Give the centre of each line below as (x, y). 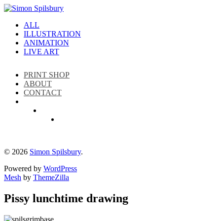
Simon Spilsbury (55, 151)
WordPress (60, 168)
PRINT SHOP (47, 74)
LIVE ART (41, 52)
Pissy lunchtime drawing (66, 198)
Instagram (39, 117)
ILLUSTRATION (52, 34)
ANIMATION (46, 43)
